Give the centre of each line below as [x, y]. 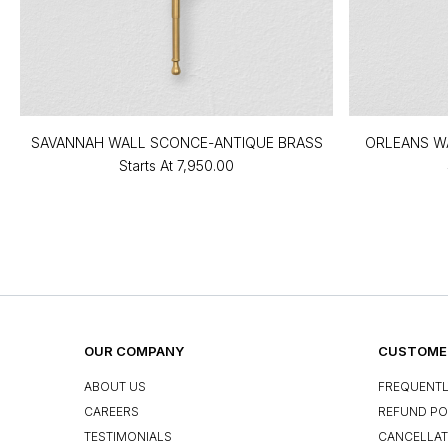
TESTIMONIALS [128, 437]
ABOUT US [115, 387]
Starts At [146, 165]
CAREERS [111, 412]
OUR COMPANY [134, 350]
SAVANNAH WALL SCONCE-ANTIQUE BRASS [176, 142]
